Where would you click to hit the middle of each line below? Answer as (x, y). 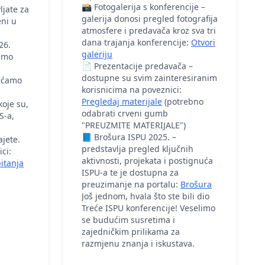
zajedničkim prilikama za (131, 232)
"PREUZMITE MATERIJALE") (134, 125)
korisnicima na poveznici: (132, 90)
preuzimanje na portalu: (131, 184)
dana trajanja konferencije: (136, 42)
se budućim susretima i (128, 220)
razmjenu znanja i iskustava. (138, 243)
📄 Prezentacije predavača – (137, 66)
